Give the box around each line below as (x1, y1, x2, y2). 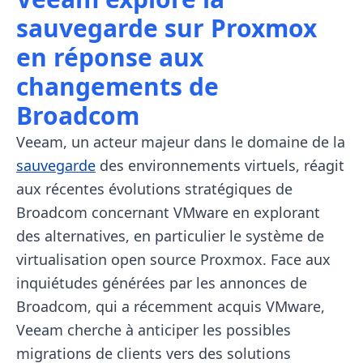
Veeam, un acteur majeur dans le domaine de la (16, 132, 345, 152)
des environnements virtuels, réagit (96, 156, 344, 176)
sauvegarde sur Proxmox (16, 11, 317, 45)
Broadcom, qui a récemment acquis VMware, (16, 297, 325, 317)
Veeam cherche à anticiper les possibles (16, 320, 291, 340)
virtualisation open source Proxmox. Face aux (16, 250, 331, 270)
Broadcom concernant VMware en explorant (16, 203, 320, 223)
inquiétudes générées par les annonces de (16, 273, 307, 293)
